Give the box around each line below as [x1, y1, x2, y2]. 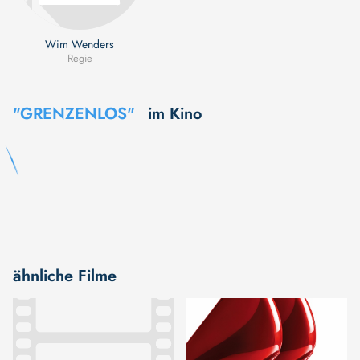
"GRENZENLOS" [13, 102, 135, 126]
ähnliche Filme [13, 264, 117, 288]
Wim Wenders [45, 36, 114, 53]
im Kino [148, 102, 202, 126]
